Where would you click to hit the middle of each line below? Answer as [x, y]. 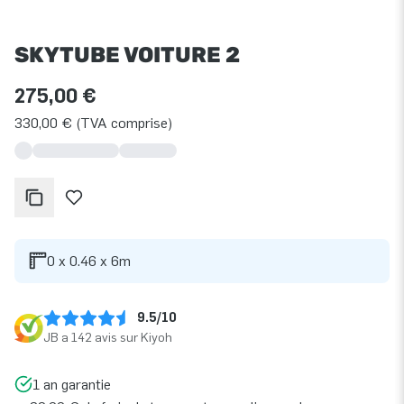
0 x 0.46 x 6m [89, 261]
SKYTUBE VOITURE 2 [127, 55]
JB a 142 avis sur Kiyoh [108, 337]
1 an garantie [72, 384]
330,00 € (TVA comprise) [93, 123]
